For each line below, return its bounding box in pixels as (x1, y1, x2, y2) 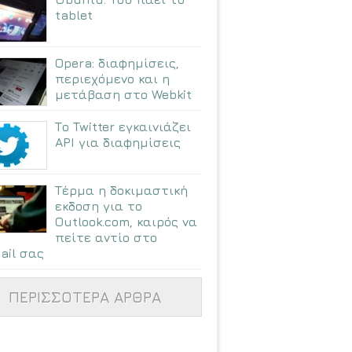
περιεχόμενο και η (55, 71, 170, 86)
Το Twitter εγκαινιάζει (55, 119, 191, 134)
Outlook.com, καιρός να (55, 214, 197, 229)
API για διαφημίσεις (55, 135, 181, 150)
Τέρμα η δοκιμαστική (55, 183, 188, 198)
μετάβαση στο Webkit (55, 87, 192, 102)
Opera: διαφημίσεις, (55, 56, 179, 71)
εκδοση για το (55, 199, 142, 214)
